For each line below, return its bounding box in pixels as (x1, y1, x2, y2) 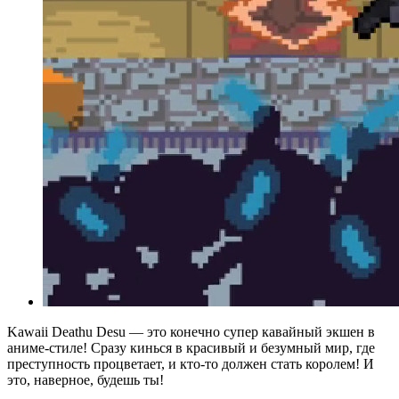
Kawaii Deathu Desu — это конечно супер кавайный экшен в (7, 323, 375, 339)
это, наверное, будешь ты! (7, 371, 164, 387)
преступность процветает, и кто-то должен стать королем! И (7, 355, 374, 371)
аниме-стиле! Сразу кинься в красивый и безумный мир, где (7, 339, 375, 355)
